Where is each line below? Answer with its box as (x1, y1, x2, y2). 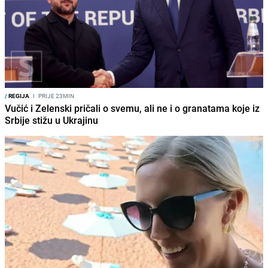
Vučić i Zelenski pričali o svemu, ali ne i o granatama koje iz (5, 101, 260, 115)
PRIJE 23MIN (37, 91, 74, 100)
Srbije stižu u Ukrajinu (5, 113, 98, 127)
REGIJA (7, 91, 29, 100)
